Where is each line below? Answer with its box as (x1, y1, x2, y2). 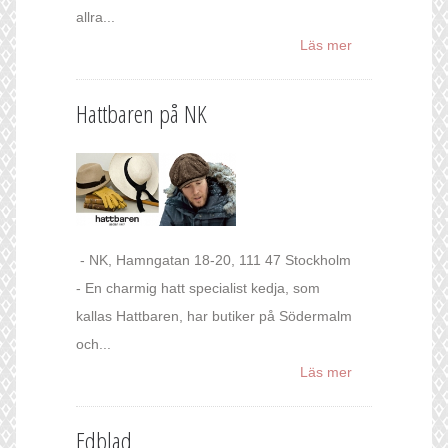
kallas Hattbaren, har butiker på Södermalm (76, 307, 352, 324)
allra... (76, 9, 115, 26)
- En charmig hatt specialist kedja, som (76, 279, 320, 296)
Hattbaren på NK (76, 97, 207, 131)
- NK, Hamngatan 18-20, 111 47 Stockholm (76, 251, 351, 268)
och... (76, 335, 111, 352)
